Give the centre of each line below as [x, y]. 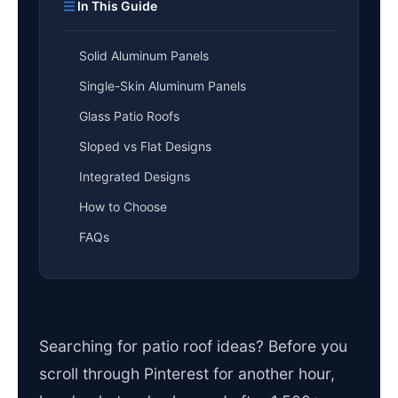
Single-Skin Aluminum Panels [163, 86]
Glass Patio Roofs [129, 116]
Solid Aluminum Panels [144, 56]
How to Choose [123, 207]
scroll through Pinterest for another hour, [187, 374]
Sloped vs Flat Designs [145, 147]
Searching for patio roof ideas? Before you [193, 346]
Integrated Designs [135, 177]
